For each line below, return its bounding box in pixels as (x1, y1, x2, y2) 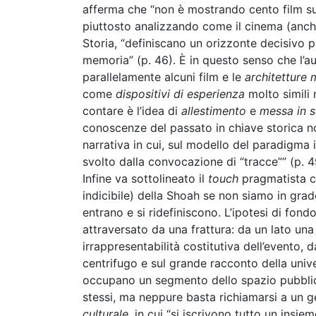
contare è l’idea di (83, 104, 181, 118)
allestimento (181, 104, 246, 118)
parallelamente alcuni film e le (83, 70, 245, 84)
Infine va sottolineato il (83, 171, 208, 186)
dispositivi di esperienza (116, 87, 245, 101)
